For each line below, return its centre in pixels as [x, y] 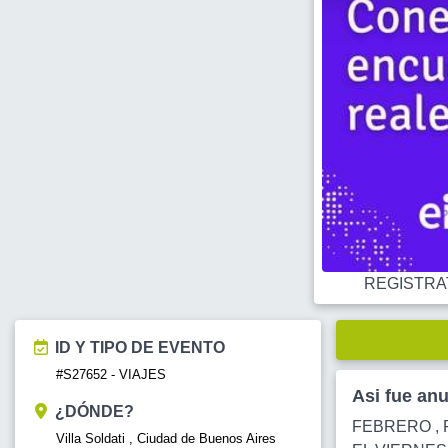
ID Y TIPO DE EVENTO [140, 348]
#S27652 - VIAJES [111, 375]
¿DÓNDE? [94, 412]
